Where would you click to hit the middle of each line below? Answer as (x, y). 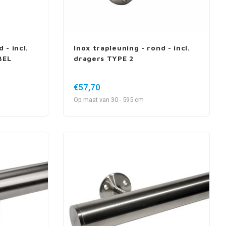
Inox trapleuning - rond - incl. (132, 48)
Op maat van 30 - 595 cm (109, 100)
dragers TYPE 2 (104, 59)
